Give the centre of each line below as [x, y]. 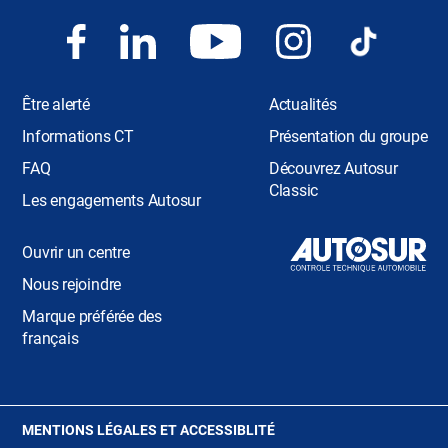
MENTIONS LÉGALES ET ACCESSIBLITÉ [149, 430]
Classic [293, 191]
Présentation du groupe [348, 137]
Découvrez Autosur [333, 169]
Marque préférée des [92, 317]
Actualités [302, 105]
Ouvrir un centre [76, 253]
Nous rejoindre [72, 285]
